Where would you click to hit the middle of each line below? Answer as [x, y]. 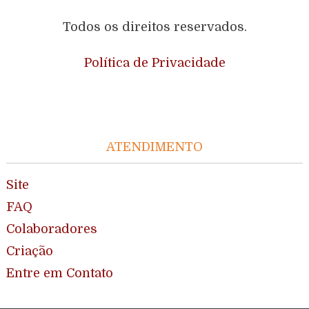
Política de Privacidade [154, 62]
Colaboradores [51, 229]
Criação [29, 251]
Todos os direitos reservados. [154, 27]
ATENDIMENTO [154, 147]
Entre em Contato [59, 273]
